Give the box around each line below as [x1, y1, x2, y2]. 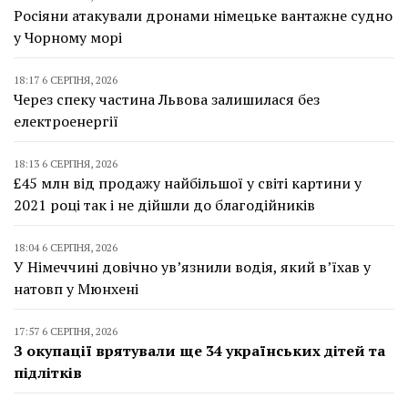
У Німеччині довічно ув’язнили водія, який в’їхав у [14, 256, 371, 277]
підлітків [14, 362, 82, 382]
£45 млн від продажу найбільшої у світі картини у [14, 172, 362, 193]
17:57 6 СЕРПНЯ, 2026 [14, 323, 117, 338]
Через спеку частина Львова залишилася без [14, 88, 320, 109]
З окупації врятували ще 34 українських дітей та [14, 340, 385, 361]
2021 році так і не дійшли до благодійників [14, 194, 315, 215]
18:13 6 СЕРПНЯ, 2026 [14, 156, 117, 170]
